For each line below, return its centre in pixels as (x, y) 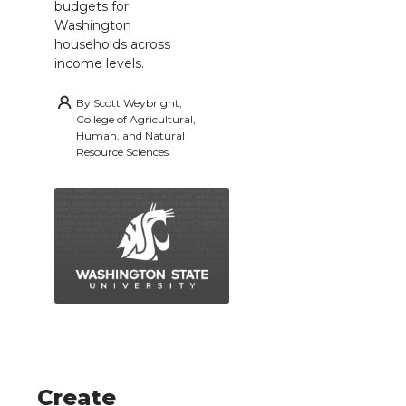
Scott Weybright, (138, 102)
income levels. (99, 63)
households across (112, 44)
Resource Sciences (122, 151)
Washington (93, 25)
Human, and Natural (130, 135)
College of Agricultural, (136, 119)
